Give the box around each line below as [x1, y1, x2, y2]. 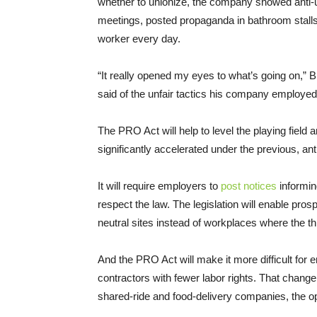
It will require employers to [98, 180, 221, 192]
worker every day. [98, 33, 180, 45]
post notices [221, 180, 277, 192]
